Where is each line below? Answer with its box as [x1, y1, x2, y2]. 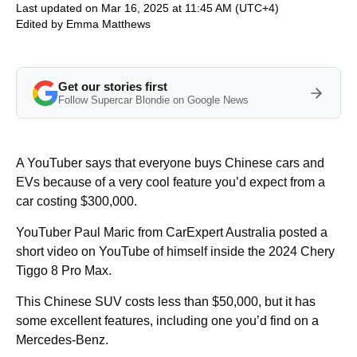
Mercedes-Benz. [16, 333, 108, 347]
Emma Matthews [66, 18, 151, 30]
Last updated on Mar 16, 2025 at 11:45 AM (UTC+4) [16, 2, 279, 14]
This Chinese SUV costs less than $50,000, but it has [16, 295, 316, 308]
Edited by [16, 18, 66, 30]
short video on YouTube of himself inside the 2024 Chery [16, 245, 335, 258]
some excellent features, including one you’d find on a [16, 314, 319, 328]
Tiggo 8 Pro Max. [16, 264, 112, 277]
